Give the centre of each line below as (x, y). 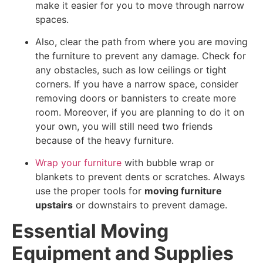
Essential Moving (90, 231)
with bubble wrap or (168, 162)
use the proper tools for (90, 190)
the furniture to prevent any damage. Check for (141, 55)
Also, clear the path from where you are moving (141, 41)
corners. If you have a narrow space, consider (137, 84)
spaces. (52, 19)
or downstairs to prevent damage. (150, 205)
